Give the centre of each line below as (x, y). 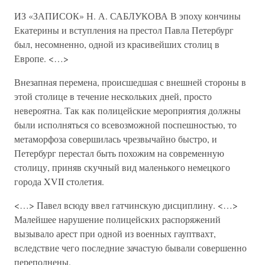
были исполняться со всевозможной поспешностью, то (125, 125)
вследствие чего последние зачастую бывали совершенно (130, 248)
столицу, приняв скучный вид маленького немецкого (122, 167)
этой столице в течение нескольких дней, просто (113, 96)
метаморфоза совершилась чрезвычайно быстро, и (116, 139)
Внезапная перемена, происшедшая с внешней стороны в (130, 82)
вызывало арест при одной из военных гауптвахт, (115, 233)
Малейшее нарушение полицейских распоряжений (117, 219)
